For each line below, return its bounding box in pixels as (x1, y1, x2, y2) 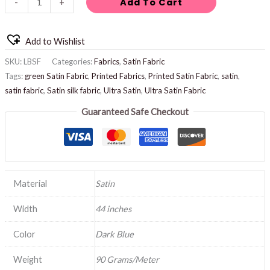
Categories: (51, 56, 94, 66)
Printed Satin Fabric (148, 71, 218, 81)
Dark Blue (95, 229, 134, 240)
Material (13, 178, 48, 189)
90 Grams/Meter (95, 254, 159, 265)
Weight (13, 254, 43, 265)
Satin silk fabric (46, 85, 100, 95)
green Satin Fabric (24, 71, 88, 81)
